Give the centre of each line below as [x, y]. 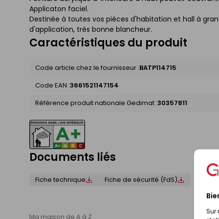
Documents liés [73, 157]
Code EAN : [53, 85]
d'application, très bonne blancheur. [91, 29]
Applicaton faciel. [59, 9]
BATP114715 [158, 68]
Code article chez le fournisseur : [87, 68]
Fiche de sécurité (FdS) [141, 180]
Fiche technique [60, 180]
